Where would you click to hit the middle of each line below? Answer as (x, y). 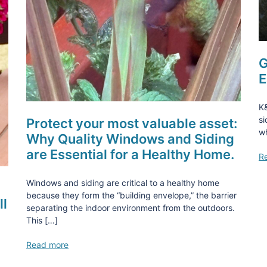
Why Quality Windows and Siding (130, 139)
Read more (47, 244)
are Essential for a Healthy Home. (130, 154)
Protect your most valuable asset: (132, 123)
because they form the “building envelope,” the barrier (131, 195)
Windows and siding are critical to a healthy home (123, 182)
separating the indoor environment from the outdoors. (131, 207)
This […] (42, 220)
